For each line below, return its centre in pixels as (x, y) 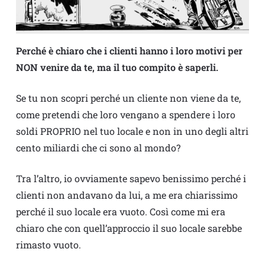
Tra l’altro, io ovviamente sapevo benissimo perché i (131, 179)
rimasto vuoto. (48, 245)
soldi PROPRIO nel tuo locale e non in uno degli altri (132, 131)
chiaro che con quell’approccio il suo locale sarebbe (129, 228)
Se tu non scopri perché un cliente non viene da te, (128, 98)
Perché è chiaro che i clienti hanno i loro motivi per (129, 51)
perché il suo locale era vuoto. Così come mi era (120, 212)
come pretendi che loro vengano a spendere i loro (125, 115)
